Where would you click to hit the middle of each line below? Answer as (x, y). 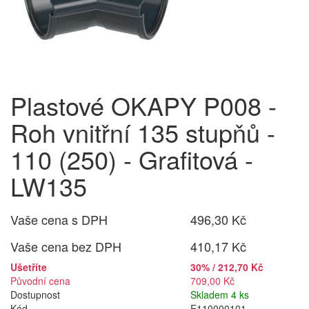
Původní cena (40, 281)
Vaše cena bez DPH (66, 246)
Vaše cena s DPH (59, 219)
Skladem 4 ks (220, 295)
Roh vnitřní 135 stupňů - (143, 132)
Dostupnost (35, 295)
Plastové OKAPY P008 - (143, 105)
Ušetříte (29, 267)
